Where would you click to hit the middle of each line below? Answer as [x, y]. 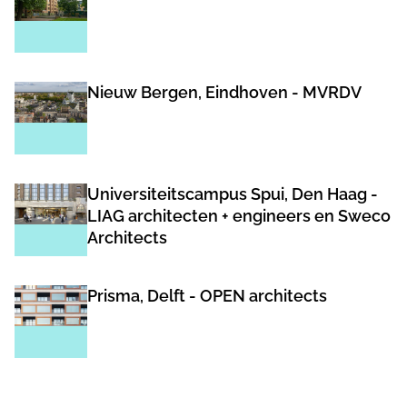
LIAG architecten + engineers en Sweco [239, 215]
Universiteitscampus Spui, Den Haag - [233, 194]
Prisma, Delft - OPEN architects [207, 295]
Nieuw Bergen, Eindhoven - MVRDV [224, 92]
